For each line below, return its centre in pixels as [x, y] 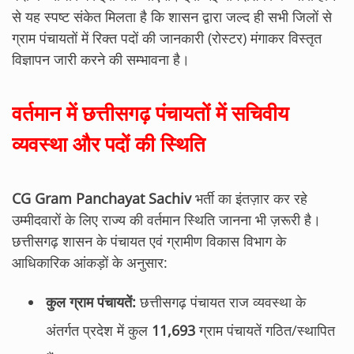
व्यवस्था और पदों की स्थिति [109, 144]
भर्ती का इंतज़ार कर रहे [249, 198]
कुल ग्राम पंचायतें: [91, 302]
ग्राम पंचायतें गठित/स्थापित [265, 330]
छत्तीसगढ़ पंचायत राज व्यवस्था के [221, 302]
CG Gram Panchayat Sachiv [102, 198]
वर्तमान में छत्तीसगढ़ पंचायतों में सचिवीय [150, 113]
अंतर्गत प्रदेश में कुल [99, 330]
